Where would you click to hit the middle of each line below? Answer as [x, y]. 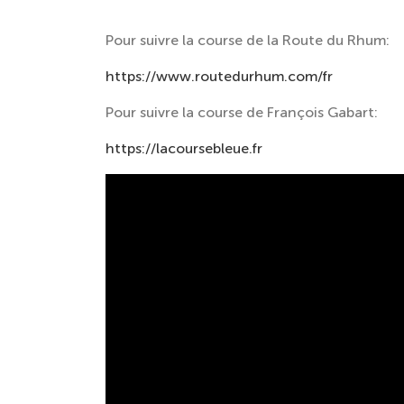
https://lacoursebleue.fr [184, 148]
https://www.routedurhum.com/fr [219, 76]
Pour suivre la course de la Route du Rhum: [248, 40]
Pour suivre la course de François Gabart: [242, 112]
